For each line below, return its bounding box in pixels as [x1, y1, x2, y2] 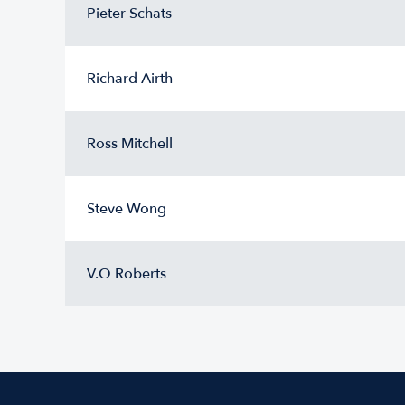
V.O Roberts [87, 264, 166, 284]
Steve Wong [87, 199, 166, 219]
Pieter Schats [87, 4, 172, 24]
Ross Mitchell [87, 134, 173, 154]
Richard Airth [87, 69, 173, 89]
